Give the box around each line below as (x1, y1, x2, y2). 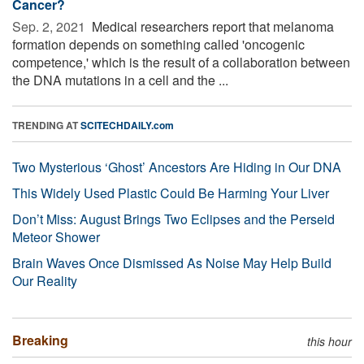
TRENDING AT (12, 117, 80, 132)
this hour (307, 332, 352, 349)
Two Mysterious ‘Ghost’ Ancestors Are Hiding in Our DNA (12, 157, 341, 176)
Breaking (12, 330, 68, 349)
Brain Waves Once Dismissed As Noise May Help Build (12, 253, 331, 272)
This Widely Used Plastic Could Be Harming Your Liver (12, 183, 329, 202)
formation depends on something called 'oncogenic (12, 34, 305, 54)
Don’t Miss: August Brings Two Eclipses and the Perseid (12, 209, 335, 228)
